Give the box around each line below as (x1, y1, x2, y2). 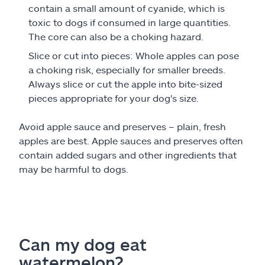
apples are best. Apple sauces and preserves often (19, 135, 243, 146)
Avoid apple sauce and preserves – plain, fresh (19, 121, 226, 132)
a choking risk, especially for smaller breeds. (28, 64, 225, 75)
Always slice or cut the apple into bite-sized (28, 78, 222, 89)
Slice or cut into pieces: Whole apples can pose (28, 50, 239, 61)
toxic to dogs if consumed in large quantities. (28, 17, 231, 28)
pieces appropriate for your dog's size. (28, 92, 199, 104)
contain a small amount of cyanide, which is (28, 2, 225, 14)
